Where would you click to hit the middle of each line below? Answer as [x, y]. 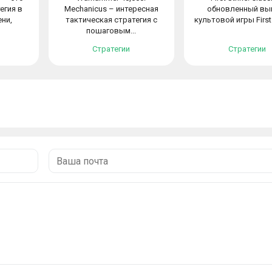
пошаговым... [111, 31]
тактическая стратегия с [111, 20]
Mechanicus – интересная [111, 9]
